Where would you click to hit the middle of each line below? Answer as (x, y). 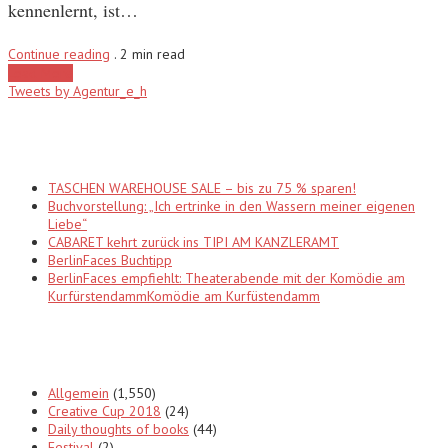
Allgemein (78, 393)
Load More (40, 73)
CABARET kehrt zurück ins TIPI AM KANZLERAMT (193, 242)
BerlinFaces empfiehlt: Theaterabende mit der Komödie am (226, 278)
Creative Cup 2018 (104, 411)
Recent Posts (74, 140)
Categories (63, 345)
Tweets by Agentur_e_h (77, 91)
